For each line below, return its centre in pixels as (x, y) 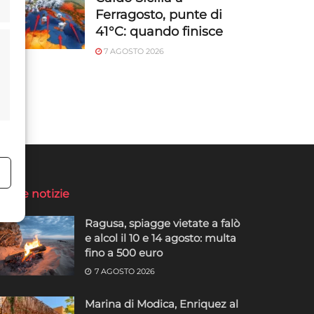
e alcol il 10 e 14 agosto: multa (161, 238)
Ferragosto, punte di (159, 14)
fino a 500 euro (124, 252)
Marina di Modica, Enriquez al (162, 303)
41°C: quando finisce (159, 31)
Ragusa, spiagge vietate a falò (162, 223)
